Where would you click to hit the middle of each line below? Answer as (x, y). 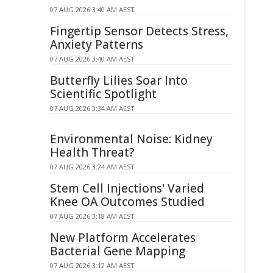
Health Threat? (92, 152)
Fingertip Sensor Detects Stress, (139, 31)
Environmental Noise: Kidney (131, 139)
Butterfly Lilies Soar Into (119, 80)
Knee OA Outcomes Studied (127, 202)
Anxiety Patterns (97, 44)
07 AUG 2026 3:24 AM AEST (92, 167)
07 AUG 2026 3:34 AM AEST (92, 108)
